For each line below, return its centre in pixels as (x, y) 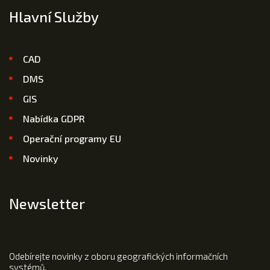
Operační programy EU (72, 138)
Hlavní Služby (54, 16)
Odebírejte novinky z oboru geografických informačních (118, 256)
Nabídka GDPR (54, 118)
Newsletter (47, 203)
